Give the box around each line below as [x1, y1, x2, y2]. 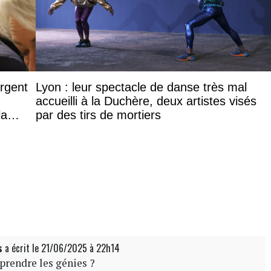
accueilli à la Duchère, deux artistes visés [36, 94, 256, 108]
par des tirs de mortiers [36, 108, 161, 122]
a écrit [2, 240, 33, 255]
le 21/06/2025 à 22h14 [32, 240, 120, 255]
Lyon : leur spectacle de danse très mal [36, 80, 247, 94]
